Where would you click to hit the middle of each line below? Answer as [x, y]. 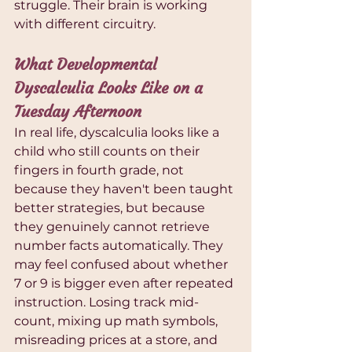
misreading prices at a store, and [117, 340]
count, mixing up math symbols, [117, 321]
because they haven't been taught [125, 189]
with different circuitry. [85, 24]
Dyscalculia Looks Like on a [111, 88]
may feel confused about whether [123, 265]
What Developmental [88, 64]
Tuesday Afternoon [78, 112]
